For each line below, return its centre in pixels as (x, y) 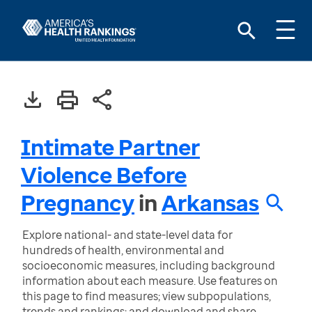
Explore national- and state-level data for (127, 235)
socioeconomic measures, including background (149, 265)
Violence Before (104, 174)
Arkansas (210, 202)
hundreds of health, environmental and (123, 250)
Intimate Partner (110, 147)
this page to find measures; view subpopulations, (147, 296)
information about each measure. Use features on (150, 281)
